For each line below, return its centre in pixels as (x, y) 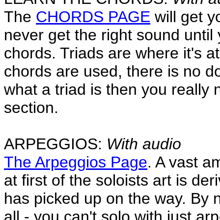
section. (31, 107)
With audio (144, 144)
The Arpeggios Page (76, 162)
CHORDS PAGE (93, 16)
